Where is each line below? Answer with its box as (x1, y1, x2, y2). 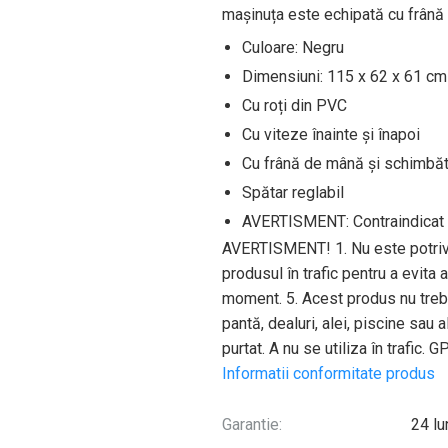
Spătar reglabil (242, 183, 344, 202)
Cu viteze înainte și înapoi (242, 125, 420, 144)
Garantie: (222, 415, 282, 434)
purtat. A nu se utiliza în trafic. (222, 339, 429, 358)
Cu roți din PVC (242, 96, 347, 115)
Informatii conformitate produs (222, 364, 435, 383)
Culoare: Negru (242, 38, 344, 57)
